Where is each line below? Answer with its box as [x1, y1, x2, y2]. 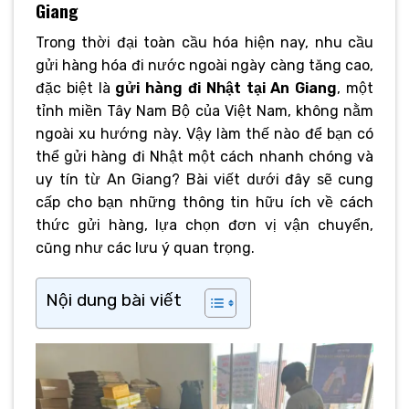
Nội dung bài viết [46, 289, 182, 311]
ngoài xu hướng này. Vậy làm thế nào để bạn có [36, 124, 373, 142]
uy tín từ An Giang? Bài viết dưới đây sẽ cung [36, 170, 373, 188]
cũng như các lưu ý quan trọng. [36, 238, 255, 257]
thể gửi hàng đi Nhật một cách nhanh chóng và [36, 147, 373, 165]
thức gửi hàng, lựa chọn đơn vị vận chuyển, [36, 215, 373, 234]
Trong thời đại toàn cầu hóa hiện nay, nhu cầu [36, 33, 373, 51]
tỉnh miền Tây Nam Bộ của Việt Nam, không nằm [36, 101, 373, 120]
